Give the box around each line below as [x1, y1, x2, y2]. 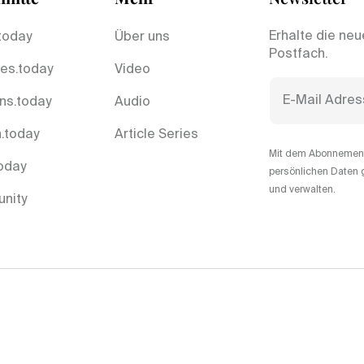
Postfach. [269, 48, 328, 61]
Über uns [115, 31, 170, 44]
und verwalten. [269, 185, 336, 195]
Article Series [115, 128, 198, 141]
